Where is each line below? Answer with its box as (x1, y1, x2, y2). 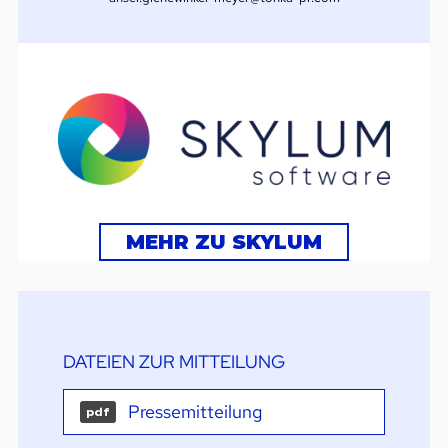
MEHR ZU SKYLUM (126, 229, 322, 254)
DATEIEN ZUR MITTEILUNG (62, 349, 285, 373)
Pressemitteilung (127, 399, 262, 423)
